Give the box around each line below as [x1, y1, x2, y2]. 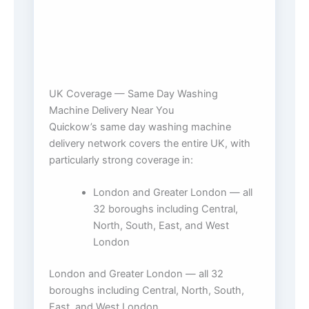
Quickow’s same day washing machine [49, 120, 231, 133]
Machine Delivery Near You [49, 103, 174, 117]
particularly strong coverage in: [49, 153, 193, 166]
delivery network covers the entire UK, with [49, 137, 250, 150]
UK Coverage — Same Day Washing [49, 87, 218, 100]
